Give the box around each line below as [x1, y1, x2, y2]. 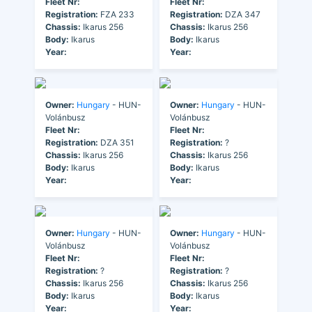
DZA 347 [223, 8, 260, 19]
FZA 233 [98, 8, 134, 19]
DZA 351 [98, 136, 134, 148]
